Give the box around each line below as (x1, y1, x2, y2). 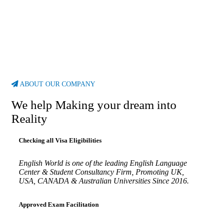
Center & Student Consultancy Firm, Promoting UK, (19, 168, 184, 177)
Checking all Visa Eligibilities (19, 137, 102, 145)
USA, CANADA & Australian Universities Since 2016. (19, 177, 189, 185)
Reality (11, 112, 47, 126)
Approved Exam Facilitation (19, 201, 99, 209)
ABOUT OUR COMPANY (20, 80, 95, 88)
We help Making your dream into (11, 98, 177, 112)
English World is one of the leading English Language (19, 159, 187, 168)
